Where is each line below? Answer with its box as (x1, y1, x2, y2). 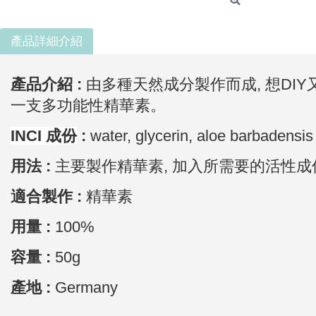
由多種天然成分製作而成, (82, 75, 265, 93)
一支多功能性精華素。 (11, 97, 166, 114)
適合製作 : (11, 188, 86, 205)
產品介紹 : (11, 75, 82, 93)
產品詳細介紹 (11, 35, 83, 48)
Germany (51, 279, 118, 296)
